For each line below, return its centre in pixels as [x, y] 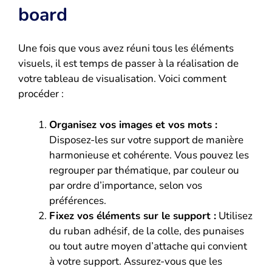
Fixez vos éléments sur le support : [133, 216]
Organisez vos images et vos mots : [133, 124]
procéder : [41, 94]
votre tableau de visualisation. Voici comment [122, 79]
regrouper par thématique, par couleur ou [144, 170]
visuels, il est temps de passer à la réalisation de [128, 64]
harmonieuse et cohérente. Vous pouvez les [149, 155]
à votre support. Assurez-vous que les [136, 261]
